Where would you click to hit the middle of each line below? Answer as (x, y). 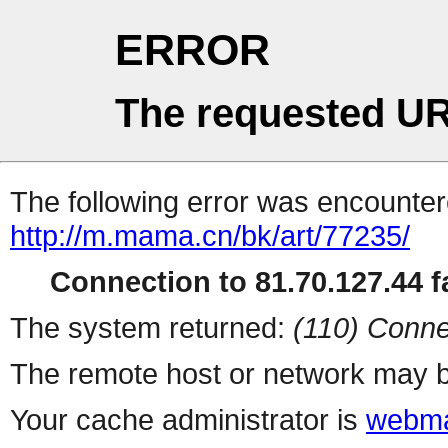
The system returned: (151, 328)
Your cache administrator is (188, 420)
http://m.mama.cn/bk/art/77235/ (210, 236)
